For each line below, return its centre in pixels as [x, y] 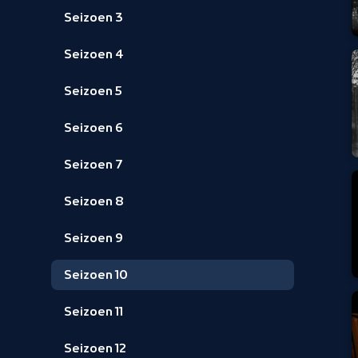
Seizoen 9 [93, 238]
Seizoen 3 [93, 18]
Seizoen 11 [93, 312]
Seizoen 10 [96, 275]
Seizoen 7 [93, 165]
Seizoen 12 [95, 348]
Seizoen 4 [94, 54]
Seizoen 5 [93, 91]
